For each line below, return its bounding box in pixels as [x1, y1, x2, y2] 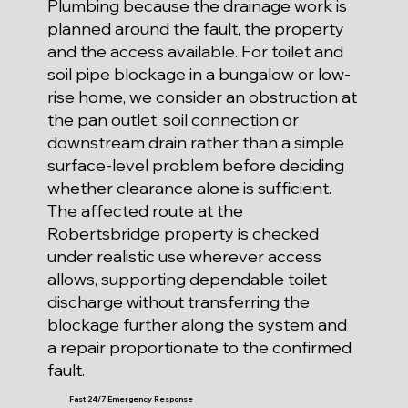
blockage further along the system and [47, 314, 348, 336]
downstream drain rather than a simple [47, 132, 345, 154]
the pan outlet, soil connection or [47, 109, 300, 131]
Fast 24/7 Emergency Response [69, 393, 194, 403]
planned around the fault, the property [47, 18, 345, 40]
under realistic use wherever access [47, 246, 322, 268]
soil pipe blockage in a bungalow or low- [47, 64, 352, 86]
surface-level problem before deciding [47, 155, 345, 177]
